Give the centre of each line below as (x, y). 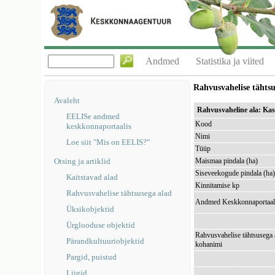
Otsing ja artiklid (83, 161)
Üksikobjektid (91, 209)
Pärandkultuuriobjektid (106, 241)
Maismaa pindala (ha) (227, 161)
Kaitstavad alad (92, 177)
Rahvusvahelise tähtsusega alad (119, 193)
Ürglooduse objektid (101, 225)
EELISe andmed (93, 116)
